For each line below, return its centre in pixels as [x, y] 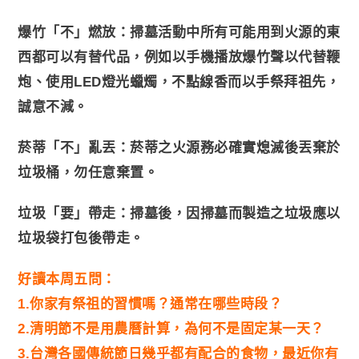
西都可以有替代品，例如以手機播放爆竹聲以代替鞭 [179, 57]
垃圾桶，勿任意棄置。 [88, 172]
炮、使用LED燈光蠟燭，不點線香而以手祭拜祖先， [179, 82]
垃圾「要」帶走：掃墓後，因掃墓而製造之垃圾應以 [179, 213]
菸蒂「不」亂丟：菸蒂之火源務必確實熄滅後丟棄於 [179, 147]
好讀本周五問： [67, 279]
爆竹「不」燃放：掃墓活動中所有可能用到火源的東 [179, 32]
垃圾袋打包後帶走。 [81, 238]
